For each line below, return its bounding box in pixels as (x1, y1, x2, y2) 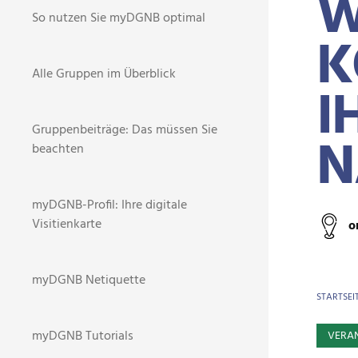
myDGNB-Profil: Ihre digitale (32, 195, 187, 216)
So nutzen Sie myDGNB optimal (32, 8, 205, 29)
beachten (32, 139, 84, 160)
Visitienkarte (32, 214, 101, 235)
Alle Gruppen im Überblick (32, 64, 176, 85)
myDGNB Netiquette (32, 270, 145, 291)
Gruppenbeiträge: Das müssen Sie (32, 120, 217, 141)
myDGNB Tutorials (32, 326, 133, 347)
